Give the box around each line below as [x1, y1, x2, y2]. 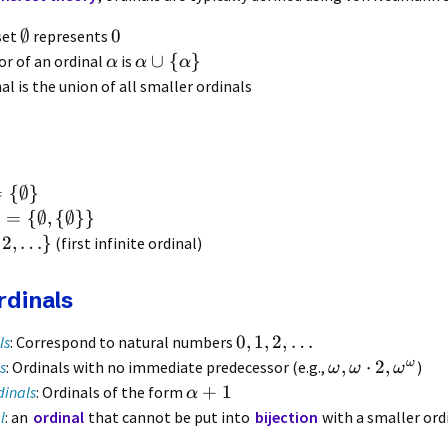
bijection [254, 407, 318, 428]
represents [30, 25, 111, 46]
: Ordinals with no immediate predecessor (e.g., [6, 357, 328, 378]
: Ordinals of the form [36, 382, 186, 403]
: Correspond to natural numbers [10, 332, 236, 353]
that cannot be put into [85, 407, 254, 428]
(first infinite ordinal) [52, 232, 203, 253]
